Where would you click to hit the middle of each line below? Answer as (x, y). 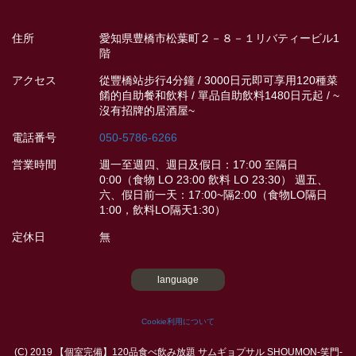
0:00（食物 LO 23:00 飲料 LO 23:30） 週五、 (214, 180)
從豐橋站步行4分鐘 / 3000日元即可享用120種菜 (219, 80)
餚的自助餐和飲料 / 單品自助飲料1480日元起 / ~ (219, 95)
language (178, 280)
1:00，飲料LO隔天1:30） (163, 210)
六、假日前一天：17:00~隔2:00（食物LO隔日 (213, 195)
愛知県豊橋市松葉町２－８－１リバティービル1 (219, 38)
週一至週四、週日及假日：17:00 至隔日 (199, 164)
